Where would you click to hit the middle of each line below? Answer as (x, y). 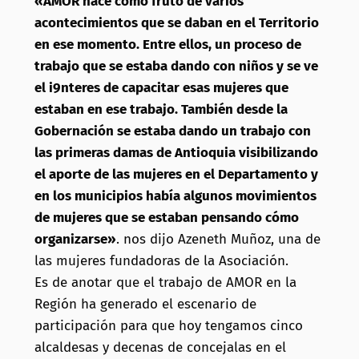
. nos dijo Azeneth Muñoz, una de (218, 239)
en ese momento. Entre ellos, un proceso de (167, 44)
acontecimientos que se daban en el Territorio (176, 22)
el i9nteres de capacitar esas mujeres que (161, 87)
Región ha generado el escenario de (145, 304)
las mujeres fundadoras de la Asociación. (161, 260)
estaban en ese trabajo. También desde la (161, 109)
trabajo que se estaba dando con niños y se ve (176, 66)
